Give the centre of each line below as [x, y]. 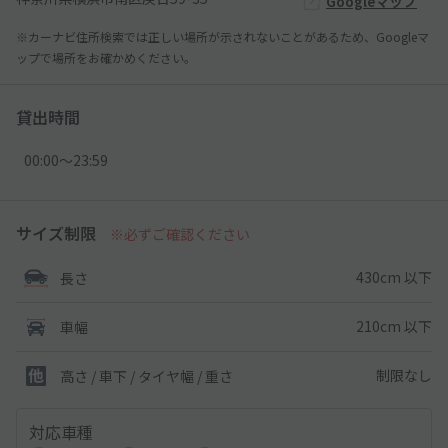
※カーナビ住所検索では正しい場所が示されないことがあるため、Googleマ [222, 36]
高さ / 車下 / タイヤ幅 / [132, 375]
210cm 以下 [394, 326]
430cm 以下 [394, 277]
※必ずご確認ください [180, 233]
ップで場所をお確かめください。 [106, 57]
